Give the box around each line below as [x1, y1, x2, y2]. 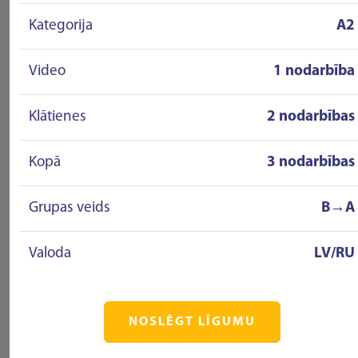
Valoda [29, 246, 71, 261]
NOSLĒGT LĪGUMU [128, 316, 256, 328]
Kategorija [29, 18, 93, 34]
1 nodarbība [273, 64, 355, 79]
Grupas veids [29, 201, 110, 216]
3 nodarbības [267, 155, 355, 170]
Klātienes [29, 109, 86, 125]
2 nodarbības [267, 109, 355, 125]
